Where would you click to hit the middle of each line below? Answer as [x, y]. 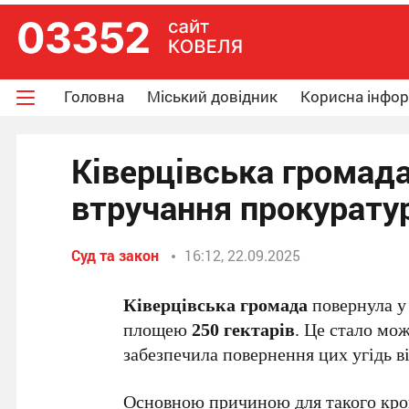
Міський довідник [212, 96]
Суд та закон [115, 255]
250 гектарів [244, 329]
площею [158, 329]
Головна [94, 96]
